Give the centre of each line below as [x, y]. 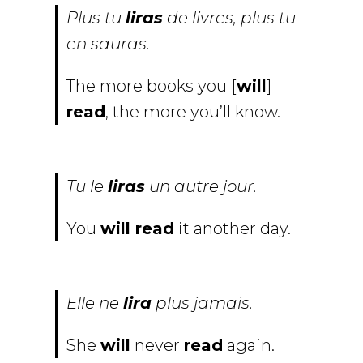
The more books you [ [152, 86]
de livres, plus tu [229, 18]
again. [249, 346]
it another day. [233, 229]
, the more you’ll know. [193, 112]
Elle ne [95, 303]
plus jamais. [202, 303]
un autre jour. [201, 187]
